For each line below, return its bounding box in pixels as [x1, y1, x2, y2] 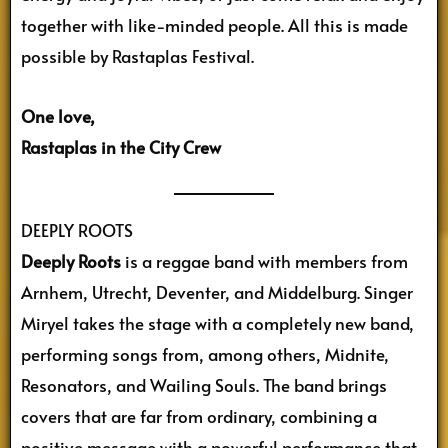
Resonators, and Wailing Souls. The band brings [21, 373, 387, 398]
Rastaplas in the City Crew [21, 135, 221, 160]
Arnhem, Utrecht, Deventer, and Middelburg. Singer [21, 280, 413, 305]
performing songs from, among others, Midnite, [21, 342, 389, 367]
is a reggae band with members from [121, 249, 408, 274]
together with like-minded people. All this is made [21, 12, 408, 37]
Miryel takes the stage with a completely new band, [21, 311, 414, 336]
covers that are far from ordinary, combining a [21, 404, 377, 429]
